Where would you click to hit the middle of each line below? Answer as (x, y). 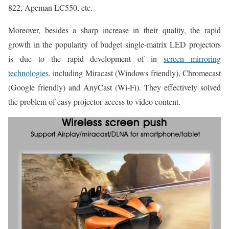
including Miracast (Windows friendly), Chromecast (136, 73)
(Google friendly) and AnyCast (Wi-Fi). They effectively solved (114, 87)
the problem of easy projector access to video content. (94, 101)
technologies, (29, 73)
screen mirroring (192, 58)
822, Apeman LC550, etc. (50, 7)
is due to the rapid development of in (86, 58)
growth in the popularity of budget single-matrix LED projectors (114, 44)
